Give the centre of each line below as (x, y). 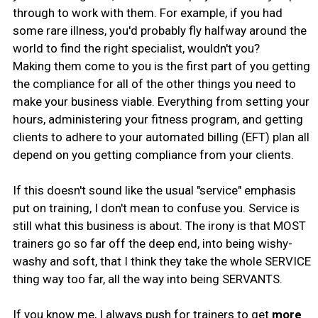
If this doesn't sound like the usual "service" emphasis (154, 190)
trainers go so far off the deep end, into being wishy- (152, 243)
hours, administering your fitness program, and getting (158, 119)
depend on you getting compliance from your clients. (153, 154)
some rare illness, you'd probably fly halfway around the (159, 30)
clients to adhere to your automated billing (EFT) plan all (161, 137)
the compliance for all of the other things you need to (154, 83)
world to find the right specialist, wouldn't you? (136, 48)
